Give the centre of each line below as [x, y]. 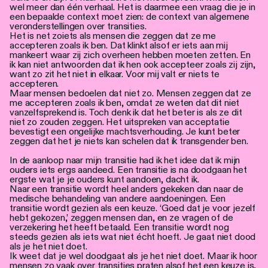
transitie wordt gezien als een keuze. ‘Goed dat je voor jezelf [133, 208]
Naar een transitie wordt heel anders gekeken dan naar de [127, 188]
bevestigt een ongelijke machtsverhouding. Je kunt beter [125, 131]
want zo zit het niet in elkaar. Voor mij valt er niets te [115, 74]
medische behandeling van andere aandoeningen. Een [118, 198]
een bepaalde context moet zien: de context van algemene [130, 16]
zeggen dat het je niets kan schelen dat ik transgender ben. [129, 141]
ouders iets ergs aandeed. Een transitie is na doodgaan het [128, 169]
